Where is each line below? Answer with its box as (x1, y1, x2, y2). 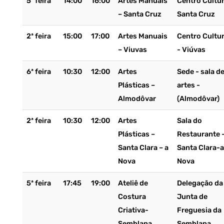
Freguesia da (176, 206, 221, 214)
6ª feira (26, 67, 51, 76)
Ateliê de (117, 179, 148, 187)
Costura (117, 192, 146, 201)
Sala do (176, 116, 202, 125)
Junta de (176, 192, 207, 201)
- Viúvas (176, 45, 205, 54)
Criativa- (117, 206, 148, 214)
